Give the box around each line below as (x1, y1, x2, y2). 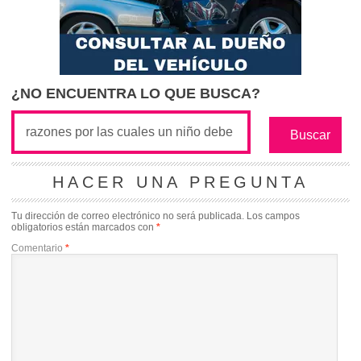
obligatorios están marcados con (11, 222, 156, 233)
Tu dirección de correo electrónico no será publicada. (11, 210, 244, 222)
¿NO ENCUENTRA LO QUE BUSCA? (11, 85, 260, 102)
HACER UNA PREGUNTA (52, 173, 309, 191)
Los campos (247, 210, 300, 222)
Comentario (11, 243, 65, 254)
